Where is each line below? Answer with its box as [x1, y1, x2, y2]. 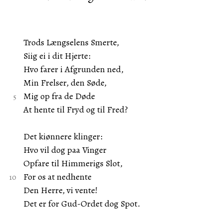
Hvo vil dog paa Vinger [23, 144, 107, 156]
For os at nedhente [23, 171, 92, 183]
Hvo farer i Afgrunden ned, [23, 63, 123, 75]
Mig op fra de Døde [23, 90, 95, 102]
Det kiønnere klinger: [23, 130, 103, 142]
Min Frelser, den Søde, [23, 77, 107, 89]
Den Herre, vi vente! [23, 184, 98, 196]
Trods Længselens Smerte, [23, 36, 119, 48]
